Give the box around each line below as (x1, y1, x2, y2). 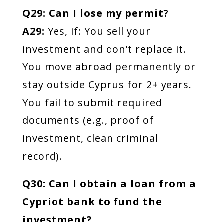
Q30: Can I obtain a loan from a (22, 177, 196, 190)
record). (22, 149, 62, 163)
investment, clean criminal (22, 131, 158, 145)
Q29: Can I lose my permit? (22, 6, 169, 20)
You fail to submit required (22, 96, 162, 109)
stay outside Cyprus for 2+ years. (22, 78, 192, 91)
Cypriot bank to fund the (22, 195, 162, 208)
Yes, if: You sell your (44, 24, 151, 38)
